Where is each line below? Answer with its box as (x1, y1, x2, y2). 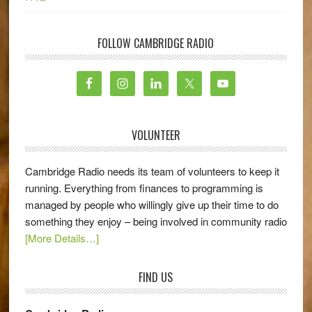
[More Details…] (24, 230, 99, 245)
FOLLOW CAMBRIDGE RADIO (97, 34, 214, 52)
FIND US (139, 268, 173, 286)
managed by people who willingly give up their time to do (24, 196, 279, 212)
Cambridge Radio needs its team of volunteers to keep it (24, 163, 279, 178)
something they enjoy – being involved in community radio (24, 213, 287, 228)
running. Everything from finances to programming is (24, 180, 263, 195)
